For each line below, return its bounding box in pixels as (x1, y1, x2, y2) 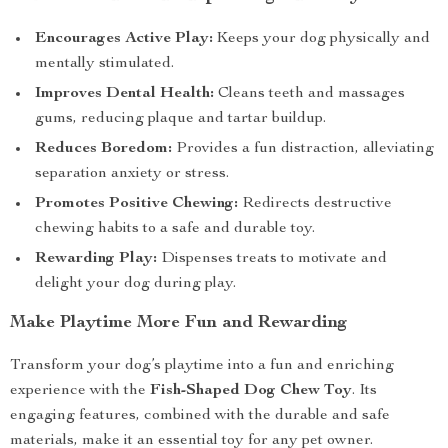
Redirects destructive (238, 196, 392, 212)
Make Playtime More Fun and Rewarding (10, 314, 347, 332)
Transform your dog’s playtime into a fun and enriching (10, 358, 394, 374)
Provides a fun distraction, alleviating (172, 141, 434, 157)
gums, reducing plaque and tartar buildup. (35, 111, 326, 127)
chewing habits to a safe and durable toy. (35, 221, 315, 237)
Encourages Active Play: (35, 31, 213, 47)
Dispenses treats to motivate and (157, 251, 387, 267)
